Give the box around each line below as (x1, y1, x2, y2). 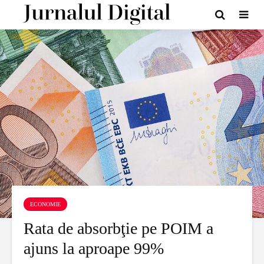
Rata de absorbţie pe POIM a (24, 219, 213, 237)
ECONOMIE (30, 201, 61, 207)
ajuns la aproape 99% (24, 239, 164, 258)
